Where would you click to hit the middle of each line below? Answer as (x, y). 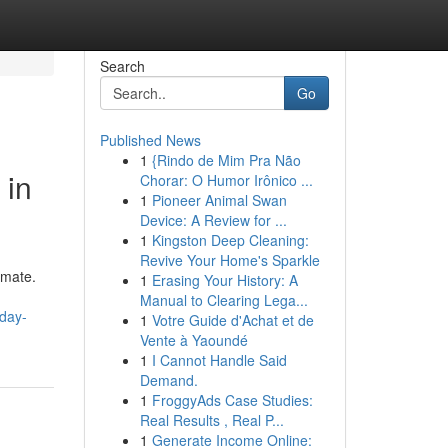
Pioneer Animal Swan (219, 200)
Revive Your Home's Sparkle (229, 260)
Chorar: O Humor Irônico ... (226, 180)
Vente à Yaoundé (193, 340)
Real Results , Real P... (211, 420)
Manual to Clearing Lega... (223, 300)
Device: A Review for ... (213, 220)
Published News (150, 140)
